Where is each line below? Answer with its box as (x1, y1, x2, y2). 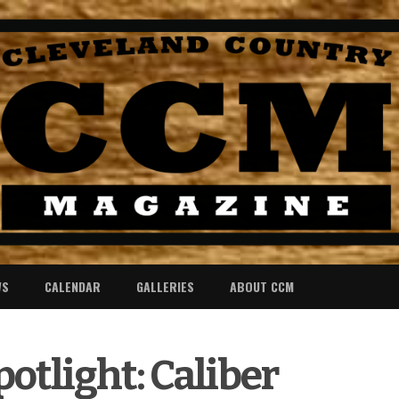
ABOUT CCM (230, 276, 294, 296)
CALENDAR (45, 276, 101, 296)
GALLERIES (136, 276, 194, 296)
